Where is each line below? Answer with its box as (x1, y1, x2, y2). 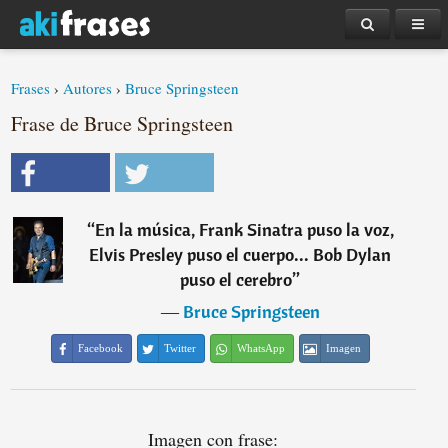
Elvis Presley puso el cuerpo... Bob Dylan (89, 243, 392, 266)
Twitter (164, 342, 197, 354)
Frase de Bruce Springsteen (11, 110, 234, 137)
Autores (63, 78, 113, 98)
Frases (11, 78, 51, 98)
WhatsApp (237, 342, 286, 354)
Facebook (78, 342, 124, 354)
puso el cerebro (180, 268, 293, 291)
